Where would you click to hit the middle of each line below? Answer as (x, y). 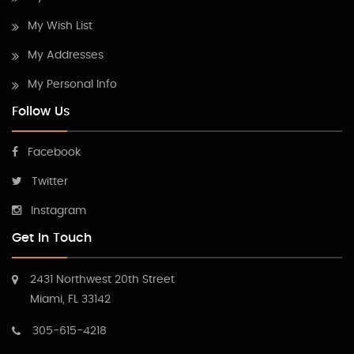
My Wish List (60, 26)
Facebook (54, 152)
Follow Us (41, 111)
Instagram (58, 211)
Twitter (50, 181)
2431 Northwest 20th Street (102, 279)
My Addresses (66, 55)
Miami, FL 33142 (70, 299)
